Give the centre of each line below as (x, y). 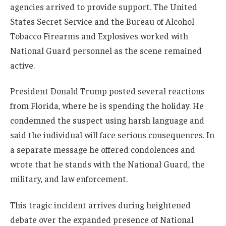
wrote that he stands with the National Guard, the (107, 164)
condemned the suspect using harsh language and (107, 120)
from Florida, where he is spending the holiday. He (107, 106)
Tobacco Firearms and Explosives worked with (99, 36)
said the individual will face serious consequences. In (112, 135)
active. (22, 65)
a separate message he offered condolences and (103, 150)
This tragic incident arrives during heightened (100, 205)
